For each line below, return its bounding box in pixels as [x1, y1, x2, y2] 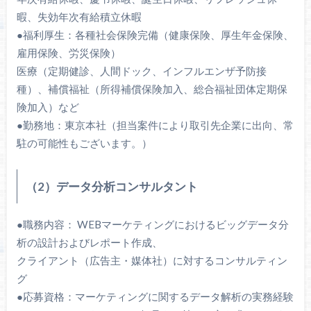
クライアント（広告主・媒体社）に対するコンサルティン [16, 254, 287, 267]
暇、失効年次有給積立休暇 [16, 10, 142, 24]
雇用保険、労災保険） [16, 47, 121, 60]
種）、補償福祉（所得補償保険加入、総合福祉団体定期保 [16, 83, 287, 96]
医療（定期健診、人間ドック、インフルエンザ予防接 [16, 65, 267, 78]
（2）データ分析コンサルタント [25, 178, 198, 194]
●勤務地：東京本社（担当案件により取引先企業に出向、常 [16, 119, 294, 132]
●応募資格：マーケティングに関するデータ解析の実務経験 [16, 290, 294, 303]
